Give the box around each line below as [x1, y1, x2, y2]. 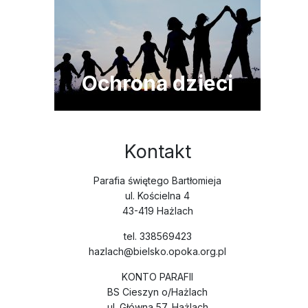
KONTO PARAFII [122, 270, 193, 283]
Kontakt [124, 140, 191, 163]
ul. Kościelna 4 [125, 189, 190, 201]
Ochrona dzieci [82, 70, 233, 96]
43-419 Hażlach [122, 204, 193, 217]
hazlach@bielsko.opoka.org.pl [89, 245, 226, 257]
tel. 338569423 [123, 230, 192, 242]
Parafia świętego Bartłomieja [93, 174, 221, 186]
